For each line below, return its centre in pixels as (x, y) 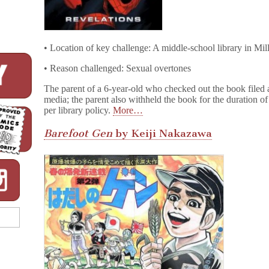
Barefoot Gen (78, 134)
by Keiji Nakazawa (162, 134)
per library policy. (79, 110)
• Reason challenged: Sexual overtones (118, 68)
